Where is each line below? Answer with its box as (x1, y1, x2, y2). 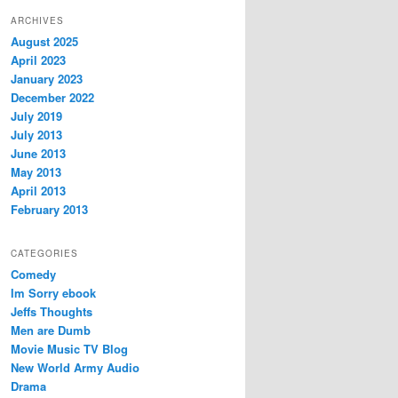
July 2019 (11, 107, 62, 124)
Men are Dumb (11, 322, 91, 339)
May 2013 (11, 163, 61, 180)
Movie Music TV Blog (11, 340, 128, 358)
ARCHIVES (11, 13, 64, 27)
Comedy (11, 266, 56, 283)
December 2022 (11, 88, 94, 106)
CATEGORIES (11, 247, 78, 260)
